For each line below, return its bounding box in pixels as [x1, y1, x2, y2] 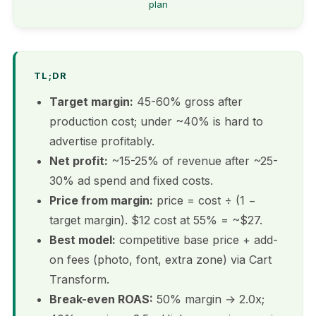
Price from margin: [49, 193, 153, 207]
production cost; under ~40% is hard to [49, 114, 263, 128]
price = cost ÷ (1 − [153, 193, 256, 207]
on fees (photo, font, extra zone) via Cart [49, 252, 272, 267]
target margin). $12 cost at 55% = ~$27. [49, 212, 262, 227]
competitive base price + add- [116, 232, 278, 247]
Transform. [49, 272, 109, 286]
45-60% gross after [133, 94, 243, 109]
